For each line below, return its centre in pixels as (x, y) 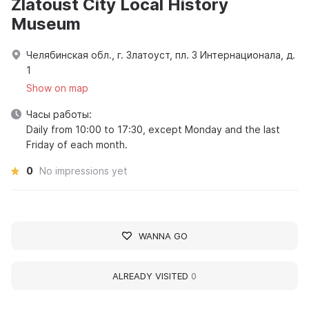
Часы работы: (59, 114)
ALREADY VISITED (152, 276)
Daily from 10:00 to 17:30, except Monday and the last (153, 129)
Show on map (57, 88)
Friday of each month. (77, 144)
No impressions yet (83, 170)
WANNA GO (163, 236)
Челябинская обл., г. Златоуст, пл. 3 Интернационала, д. (161, 54)
